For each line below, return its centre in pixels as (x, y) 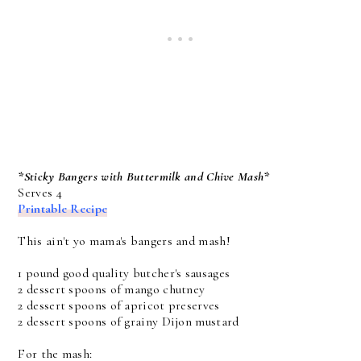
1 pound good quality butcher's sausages (124, 273)
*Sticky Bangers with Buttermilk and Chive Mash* (144, 176)
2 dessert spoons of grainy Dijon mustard (129, 322)
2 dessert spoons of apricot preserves (119, 305)
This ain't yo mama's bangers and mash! (124, 241)
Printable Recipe (63, 209)
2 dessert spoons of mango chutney (112, 289)
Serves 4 (40, 193)
